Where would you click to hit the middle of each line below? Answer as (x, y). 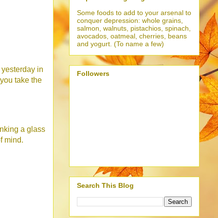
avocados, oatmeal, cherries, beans (132, 36)
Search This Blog (105, 185)
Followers (93, 74)
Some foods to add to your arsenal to (134, 12)
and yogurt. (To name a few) (120, 44)
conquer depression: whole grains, (130, 20)
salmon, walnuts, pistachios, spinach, (134, 28)
